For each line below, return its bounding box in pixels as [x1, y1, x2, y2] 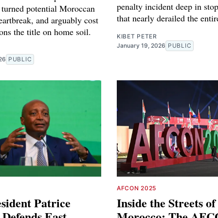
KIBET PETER [117, 33, 157, 40]
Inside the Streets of [117, 194, 216, 211]
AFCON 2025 [117, 184, 156, 192]
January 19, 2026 [117, 42, 165, 50]
